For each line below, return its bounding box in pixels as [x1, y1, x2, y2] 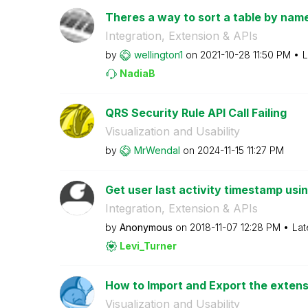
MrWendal [133, 144, 180, 156]
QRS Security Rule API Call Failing [104, 105, 287, 120]
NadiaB [119, 67, 155, 79]
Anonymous [119, 221, 173, 233]
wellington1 [133, 48, 183, 60]
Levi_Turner [119, 239, 177, 252]
